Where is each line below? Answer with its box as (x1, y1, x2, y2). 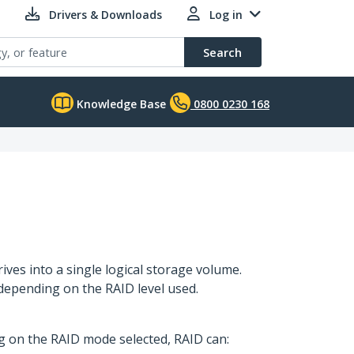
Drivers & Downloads (49, 7, 162, 22)
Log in (209, 7, 243, 22)
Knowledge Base (73, 96, 166, 111)
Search (203, 44, 242, 60)
